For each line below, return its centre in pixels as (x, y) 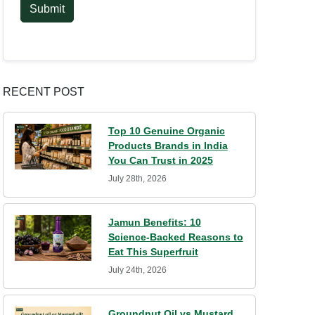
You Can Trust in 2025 (160, 161)
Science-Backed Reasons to (175, 237)
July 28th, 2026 (137, 179)
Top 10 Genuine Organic (166, 131)
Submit (47, 9)
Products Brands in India (168, 146)
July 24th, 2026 (137, 270)
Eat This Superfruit (153, 252)
